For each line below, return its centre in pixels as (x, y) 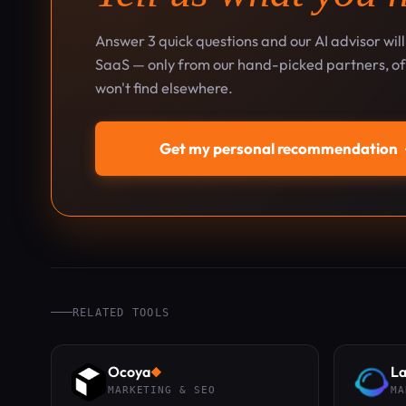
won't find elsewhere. (164, 88)
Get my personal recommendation (279, 148)
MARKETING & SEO (162, 390)
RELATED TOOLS (121, 312)
